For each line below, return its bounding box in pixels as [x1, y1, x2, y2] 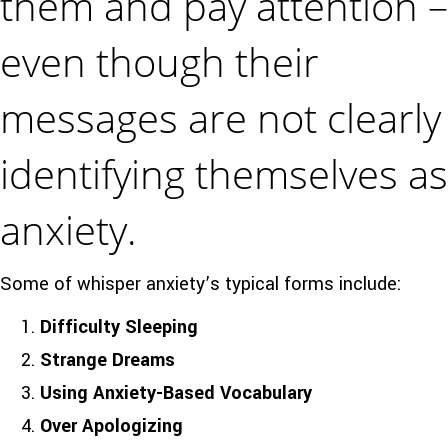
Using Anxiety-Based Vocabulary [40, 379, 312, 406]
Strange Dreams [40, 346, 175, 373]
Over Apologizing [40, 412, 183, 439]
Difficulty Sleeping [40, 313, 198, 340]
